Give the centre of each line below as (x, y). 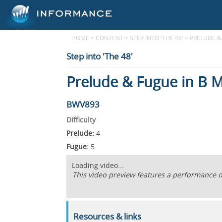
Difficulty (81, 120)
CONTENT (110, 38)
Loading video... (98, 165)
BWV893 (83, 104)
